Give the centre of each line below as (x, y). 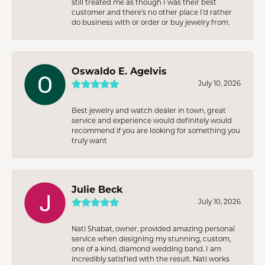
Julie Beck (97, 189)
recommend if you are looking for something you (156, 130)
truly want (89, 140)
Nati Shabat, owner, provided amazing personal (153, 228)
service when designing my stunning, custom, (151, 238)
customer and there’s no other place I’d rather (152, 12)
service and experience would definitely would (152, 120)
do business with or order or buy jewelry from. (151, 22)
